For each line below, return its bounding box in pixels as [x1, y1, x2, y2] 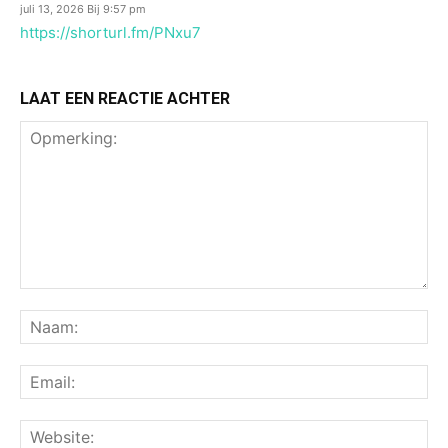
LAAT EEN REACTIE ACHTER [20, 89, 230, 108]
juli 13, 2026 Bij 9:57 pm [20, 2, 146, 16]
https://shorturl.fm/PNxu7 [20, 23, 201, 42]
